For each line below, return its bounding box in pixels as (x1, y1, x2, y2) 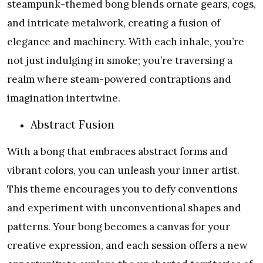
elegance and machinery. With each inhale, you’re (7, 35, 244, 49)
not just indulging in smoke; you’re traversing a (7, 54, 232, 68)
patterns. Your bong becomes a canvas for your (7, 220, 230, 233)
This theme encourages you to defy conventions (7, 182, 237, 195)
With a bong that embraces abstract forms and (7, 144, 228, 158)
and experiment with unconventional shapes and (7, 201, 241, 214)
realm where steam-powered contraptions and (7, 73, 231, 86)
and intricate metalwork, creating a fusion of (7, 16, 220, 30)
